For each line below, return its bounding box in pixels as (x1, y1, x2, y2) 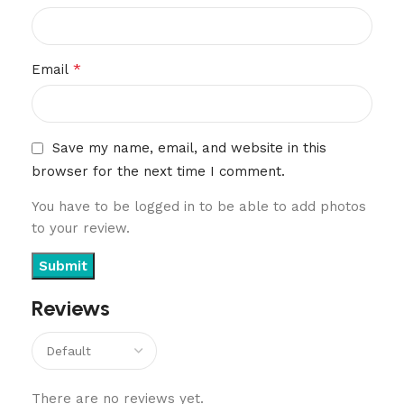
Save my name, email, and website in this (52, 140, 326, 157)
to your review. (32, 219, 130, 236)
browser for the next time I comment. (32, 162, 285, 179)
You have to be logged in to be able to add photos (32, 197, 366, 215)
